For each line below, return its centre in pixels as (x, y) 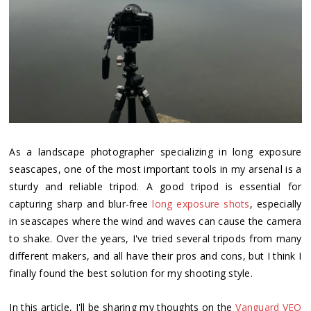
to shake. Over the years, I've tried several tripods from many (155, 239)
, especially (276, 204)
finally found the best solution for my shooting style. (131, 274)
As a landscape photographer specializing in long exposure (155, 152)
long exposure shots (201, 204)
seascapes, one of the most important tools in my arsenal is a (155, 169)
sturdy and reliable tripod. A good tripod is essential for (155, 187)
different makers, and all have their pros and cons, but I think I (155, 256)
